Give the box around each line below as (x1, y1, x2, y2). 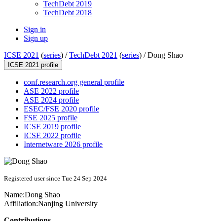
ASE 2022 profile (24, 87, 79, 96)
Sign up (24, 34, 48, 43)
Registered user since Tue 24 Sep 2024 (4, 175, 107, 183)
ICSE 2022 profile (24, 131, 81, 140)
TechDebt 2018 (43, 8, 92, 17)
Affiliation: (4, 199, 38, 208)
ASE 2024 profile (24, 96, 79, 105)
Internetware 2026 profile (24, 140, 103, 149)
